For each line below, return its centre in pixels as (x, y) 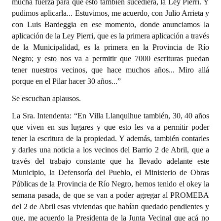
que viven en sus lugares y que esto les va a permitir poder (110, 127)
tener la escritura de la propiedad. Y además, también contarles (110, 138)
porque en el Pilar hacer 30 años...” (66, 81)
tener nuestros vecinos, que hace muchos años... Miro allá (110, 70)
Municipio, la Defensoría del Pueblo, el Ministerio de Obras (110, 172)
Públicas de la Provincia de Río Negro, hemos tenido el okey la (110, 184)
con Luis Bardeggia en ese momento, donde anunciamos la (110, 24)
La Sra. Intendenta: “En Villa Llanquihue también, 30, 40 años (110, 116)
